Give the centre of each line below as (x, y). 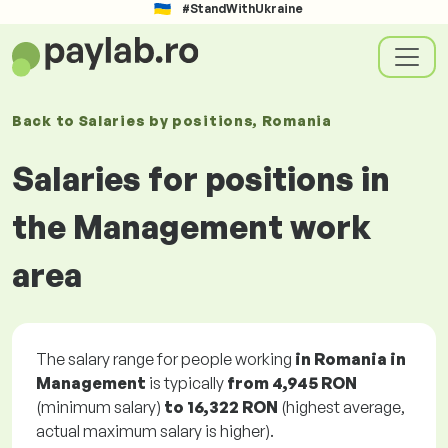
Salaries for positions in (201, 179)
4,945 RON (314, 383)
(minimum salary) (100, 407)
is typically (186, 383)
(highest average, (341, 407)
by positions (201, 120)
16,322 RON (232, 407)
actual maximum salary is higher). (155, 431)
